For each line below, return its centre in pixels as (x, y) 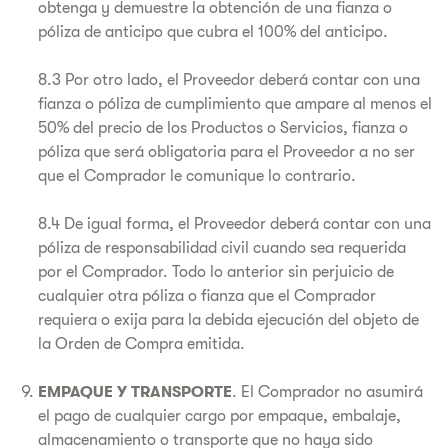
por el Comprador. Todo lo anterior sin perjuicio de (216, 272)
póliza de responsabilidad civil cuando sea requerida (222, 248)
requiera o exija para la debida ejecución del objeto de (228, 320)
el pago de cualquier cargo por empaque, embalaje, (219, 416)
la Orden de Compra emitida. (141, 344)
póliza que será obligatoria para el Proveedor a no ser (226, 152)
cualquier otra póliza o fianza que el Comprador (207, 296)
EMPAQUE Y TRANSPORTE (135, 392)
